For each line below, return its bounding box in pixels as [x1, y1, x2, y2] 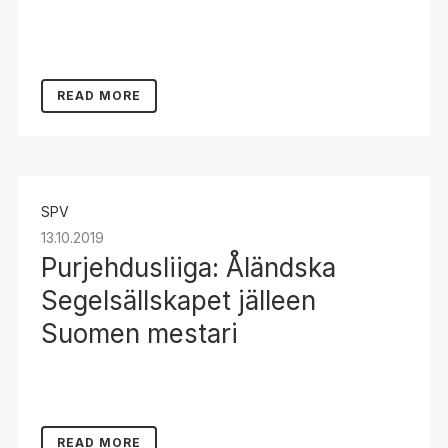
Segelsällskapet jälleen [40, 285, 316, 316]
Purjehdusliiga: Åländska [40, 252, 336, 283]
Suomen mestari [40, 318, 238, 349]
